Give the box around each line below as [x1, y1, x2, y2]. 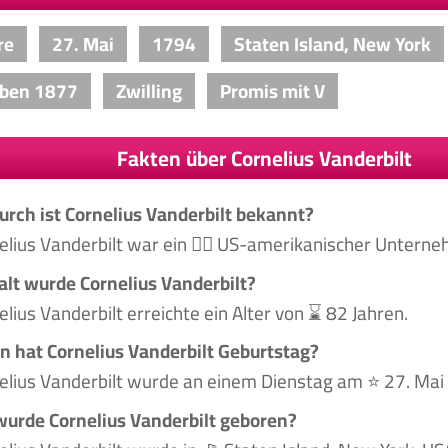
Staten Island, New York [233, 26, 431, 62]
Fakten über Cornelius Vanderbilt [117, 138, 413, 178]
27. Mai [51, 26, 114, 62]
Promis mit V [219, 72, 325, 109]
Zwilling [115, 72, 182, 109]
